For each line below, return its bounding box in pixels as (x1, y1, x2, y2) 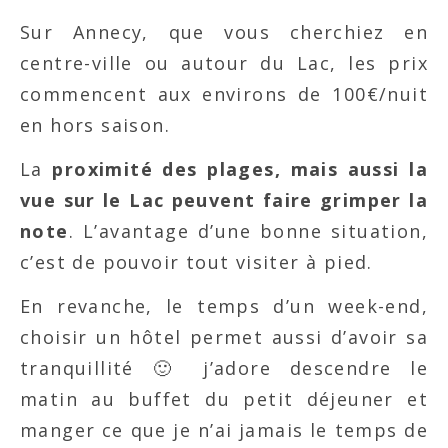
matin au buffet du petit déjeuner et (20, 387, 428, 411)
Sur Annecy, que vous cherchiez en (20, 20, 428, 44)
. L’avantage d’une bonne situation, (68, 219, 428, 243)
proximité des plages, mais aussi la (52, 157, 429, 181)
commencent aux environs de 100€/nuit (20, 82, 428, 106)
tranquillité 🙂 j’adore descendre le (20, 356, 428, 380)
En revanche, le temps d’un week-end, (20, 294, 428, 318)
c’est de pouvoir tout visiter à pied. (20, 250, 380, 274)
